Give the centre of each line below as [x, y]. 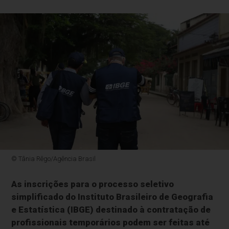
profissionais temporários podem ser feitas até [111, 223]
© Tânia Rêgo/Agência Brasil [54, 159]
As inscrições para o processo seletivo [93, 184]
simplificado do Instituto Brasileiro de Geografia [112, 197]
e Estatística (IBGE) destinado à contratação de [111, 210]
